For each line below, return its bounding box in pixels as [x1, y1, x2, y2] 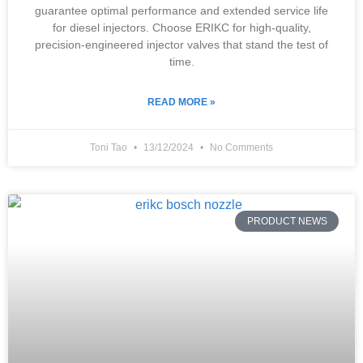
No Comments [207, 142, 273, 153]
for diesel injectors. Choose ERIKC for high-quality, [52, 21, 311, 34]
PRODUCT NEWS [246, 216, 327, 228]
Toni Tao [90, 142, 130, 153]
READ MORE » [147, 96, 216, 108]
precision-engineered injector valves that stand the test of [35, 38, 328, 51]
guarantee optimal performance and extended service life [35, 4, 328, 17]
